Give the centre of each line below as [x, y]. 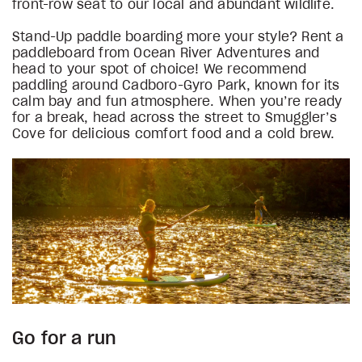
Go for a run [65, 338]
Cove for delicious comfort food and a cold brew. [174, 135]
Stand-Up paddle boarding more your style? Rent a [178, 38]
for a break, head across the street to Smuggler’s [175, 118]
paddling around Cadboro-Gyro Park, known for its [176, 86]
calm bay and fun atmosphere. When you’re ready [177, 102]
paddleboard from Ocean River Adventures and [166, 54]
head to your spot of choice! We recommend [160, 70]
